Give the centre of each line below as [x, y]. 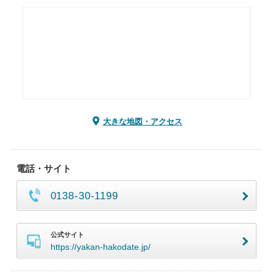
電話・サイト [44, 168]
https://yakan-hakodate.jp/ [100, 247]
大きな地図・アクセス [143, 122]
